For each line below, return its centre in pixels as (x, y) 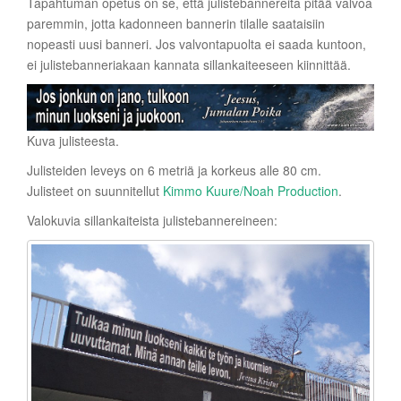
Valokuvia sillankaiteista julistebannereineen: (152, 220)
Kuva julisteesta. (73, 140)
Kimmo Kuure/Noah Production (251, 190)
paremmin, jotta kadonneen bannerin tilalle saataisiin (176, 24)
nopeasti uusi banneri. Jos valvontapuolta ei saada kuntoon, (196, 44)
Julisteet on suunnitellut (95, 190)
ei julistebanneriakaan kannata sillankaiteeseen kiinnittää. (189, 65)
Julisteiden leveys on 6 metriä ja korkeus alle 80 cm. (174, 170)
